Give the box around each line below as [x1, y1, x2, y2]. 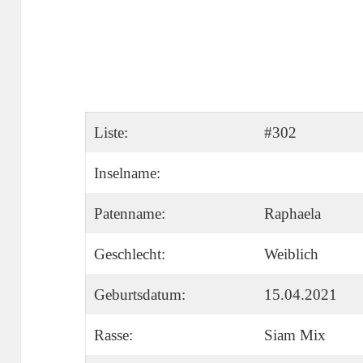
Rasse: [93, 327, 133, 344]
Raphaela [263, 205, 321, 223]
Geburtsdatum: [93, 286, 186, 304]
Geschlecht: [93, 246, 165, 263]
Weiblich [263, 246, 318, 263]
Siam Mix [263, 327, 326, 344]
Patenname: [93, 205, 165, 223]
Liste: [93, 124, 128, 142]
